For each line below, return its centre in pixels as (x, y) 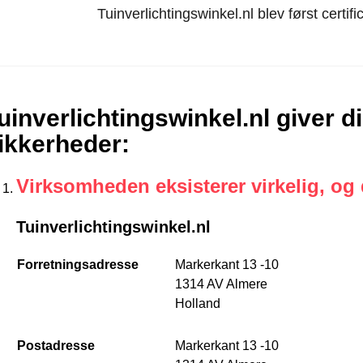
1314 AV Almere (221, 284)
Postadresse (56, 346)
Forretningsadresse (77, 265)
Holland (197, 303)
